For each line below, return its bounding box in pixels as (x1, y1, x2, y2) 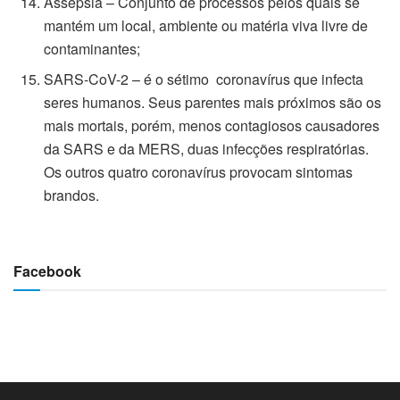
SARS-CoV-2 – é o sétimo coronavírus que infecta (44, 68, 364, 89)
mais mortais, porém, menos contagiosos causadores (44, 114, 380, 136)
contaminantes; (44, 37, 141, 59)
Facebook (13, 260, 81, 281)
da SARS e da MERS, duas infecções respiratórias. (44, 137, 370, 159)
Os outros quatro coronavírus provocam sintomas (44, 161, 354, 182)
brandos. (44, 184, 100, 205)
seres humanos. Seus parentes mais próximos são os (44, 91, 382, 112)
